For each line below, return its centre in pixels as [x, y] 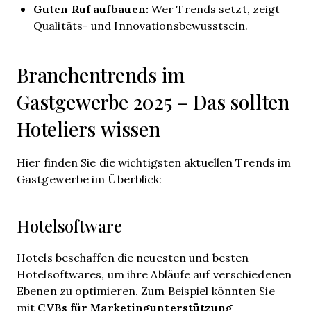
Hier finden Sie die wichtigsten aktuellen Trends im [154, 162]
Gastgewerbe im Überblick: [90, 179]
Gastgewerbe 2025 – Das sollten [153, 102]
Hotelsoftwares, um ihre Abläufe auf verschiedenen [154, 274]
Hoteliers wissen [89, 129]
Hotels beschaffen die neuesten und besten [133, 257]
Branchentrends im [101, 75]
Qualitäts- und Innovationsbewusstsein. [141, 25]
